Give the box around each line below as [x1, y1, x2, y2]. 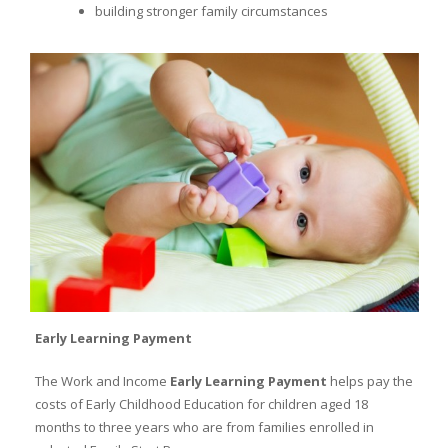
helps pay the [326, 371, 413, 390]
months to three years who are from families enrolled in [34, 417, 374, 436]
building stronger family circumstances [94, 2, 328, 21]
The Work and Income [34, 371, 170, 390]
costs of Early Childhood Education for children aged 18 [34, 394, 368, 413]
